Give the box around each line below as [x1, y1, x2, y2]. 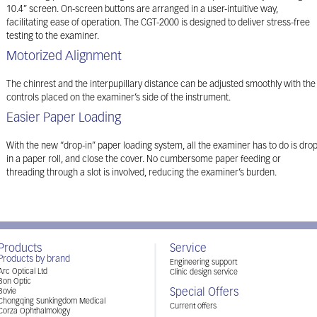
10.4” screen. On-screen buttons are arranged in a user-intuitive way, [6, 5, 278, 14]
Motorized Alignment [6, 50, 122, 64]
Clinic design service [170, 269, 238, 277]
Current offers [170, 303, 217, 311]
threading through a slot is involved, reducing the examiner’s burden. [6, 168, 277, 178]
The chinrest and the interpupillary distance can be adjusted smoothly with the [6, 80, 316, 89]
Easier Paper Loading [6, 112, 121, 125]
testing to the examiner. [6, 32, 99, 41]
